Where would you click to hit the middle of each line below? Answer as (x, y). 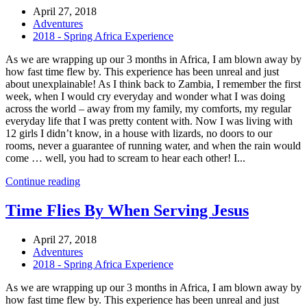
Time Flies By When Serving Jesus (127, 210)
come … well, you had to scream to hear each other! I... (125, 158)
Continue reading (43, 181)
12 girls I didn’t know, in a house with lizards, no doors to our (139, 133)
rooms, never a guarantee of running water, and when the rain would (153, 145)
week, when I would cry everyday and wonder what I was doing (145, 96)
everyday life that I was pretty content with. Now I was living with (149, 121)
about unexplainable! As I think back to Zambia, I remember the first (153, 84)
